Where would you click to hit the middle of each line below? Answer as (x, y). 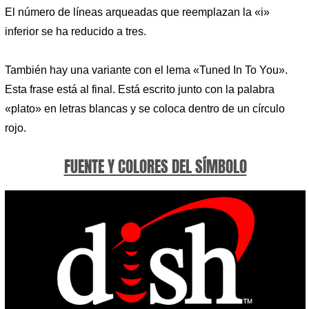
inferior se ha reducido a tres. (76, 32)
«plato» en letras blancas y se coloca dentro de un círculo (145, 108)
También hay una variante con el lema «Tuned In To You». (146, 70)
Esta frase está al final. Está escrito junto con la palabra (140, 89)
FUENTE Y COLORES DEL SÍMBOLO (155, 167)
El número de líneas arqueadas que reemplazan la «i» (137, 12)
